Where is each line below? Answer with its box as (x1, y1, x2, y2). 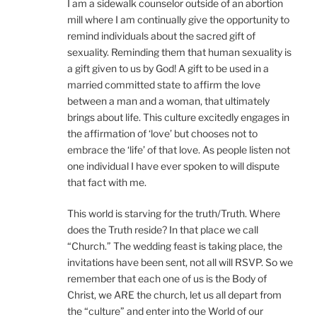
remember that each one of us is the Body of (67, 272, 267, 284)
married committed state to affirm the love (67, 78, 260, 91)
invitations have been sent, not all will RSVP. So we (67, 255, 293, 268)
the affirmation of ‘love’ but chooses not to (67, 127, 258, 139)
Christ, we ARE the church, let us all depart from (67, 288, 282, 301)
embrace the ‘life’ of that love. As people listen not (67, 143, 290, 156)
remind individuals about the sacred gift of (67, 29, 255, 42)
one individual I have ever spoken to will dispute (67, 159, 279, 172)
